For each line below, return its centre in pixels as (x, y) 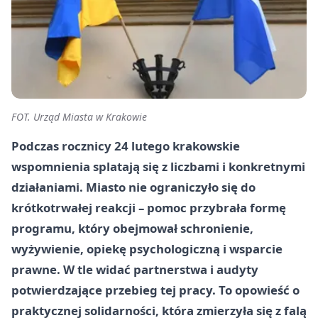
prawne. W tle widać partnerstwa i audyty (135, 269)
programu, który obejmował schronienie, (132, 228)
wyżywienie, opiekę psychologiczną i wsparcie (147, 248)
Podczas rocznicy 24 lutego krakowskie (126, 146)
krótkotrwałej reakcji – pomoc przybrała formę (149, 207)
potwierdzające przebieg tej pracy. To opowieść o (155, 290)
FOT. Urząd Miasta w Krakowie (79, 116)
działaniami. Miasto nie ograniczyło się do (133, 187)
